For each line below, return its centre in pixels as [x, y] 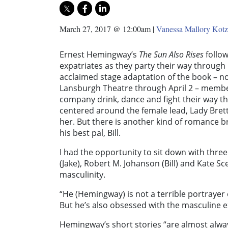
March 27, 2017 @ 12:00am [105, 29]
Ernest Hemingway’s [99, 55]
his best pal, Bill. [90, 133]
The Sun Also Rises [172, 55]
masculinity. [82, 175]
